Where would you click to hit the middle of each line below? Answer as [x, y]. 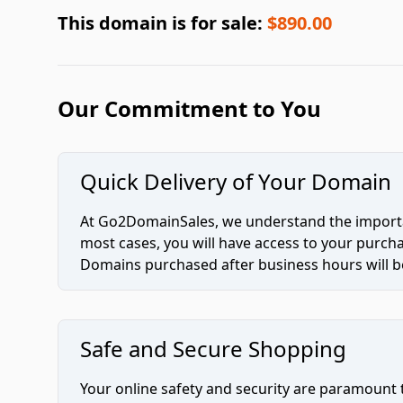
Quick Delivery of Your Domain [236, 181]
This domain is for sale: [162, 23]
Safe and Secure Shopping [213, 349]
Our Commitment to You [189, 108]
